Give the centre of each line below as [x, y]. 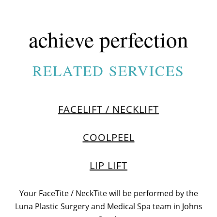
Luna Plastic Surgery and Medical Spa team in [98, 207]
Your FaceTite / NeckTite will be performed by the [108, 194]
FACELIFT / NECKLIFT [108, 109]
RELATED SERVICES [108, 70]
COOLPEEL [108, 138]
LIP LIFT [108, 166]
